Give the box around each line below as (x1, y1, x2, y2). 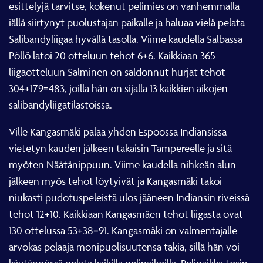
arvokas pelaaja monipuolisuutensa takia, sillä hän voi (9, 240, 240, 253)
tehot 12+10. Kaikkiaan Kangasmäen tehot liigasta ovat (9, 207, 243, 220)
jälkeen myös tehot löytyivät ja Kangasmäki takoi (9, 174, 222, 187)
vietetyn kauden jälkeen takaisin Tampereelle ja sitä (9, 141, 232, 154)
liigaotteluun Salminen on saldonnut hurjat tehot (9, 65, 225, 78)
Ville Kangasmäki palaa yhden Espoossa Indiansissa (9, 125, 227, 138)
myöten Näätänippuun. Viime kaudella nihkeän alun (9, 158, 236, 171)
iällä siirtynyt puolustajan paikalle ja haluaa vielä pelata (9, 16, 245, 29)
